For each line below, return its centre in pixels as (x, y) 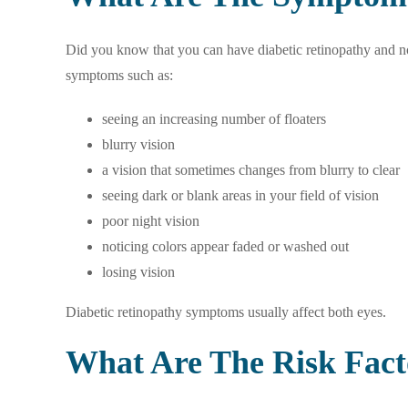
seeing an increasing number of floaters (214, 119)
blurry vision (138, 145)
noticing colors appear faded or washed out (225, 247)
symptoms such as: (119, 76)
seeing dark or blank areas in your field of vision (240, 196)
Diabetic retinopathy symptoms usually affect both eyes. (226, 312)
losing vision (138, 272)
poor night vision (151, 221)
